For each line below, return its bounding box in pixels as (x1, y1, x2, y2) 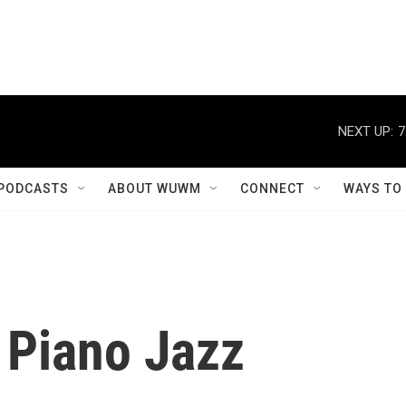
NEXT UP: (338, 122, 393, 140)
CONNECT (240, 181, 304, 196)
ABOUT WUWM (108, 181, 201, 196)
